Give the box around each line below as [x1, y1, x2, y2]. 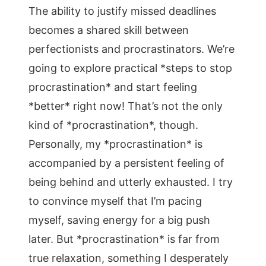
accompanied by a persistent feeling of [28, 157, 224, 169]
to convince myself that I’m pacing [28, 195, 202, 207]
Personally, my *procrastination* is [28, 138, 202, 150]
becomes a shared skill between [28, 24, 189, 36]
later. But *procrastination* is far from [28, 233, 220, 245]
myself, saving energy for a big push [28, 214, 210, 226]
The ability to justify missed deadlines [28, 5, 216, 17]
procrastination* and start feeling [28, 81, 197, 93]
